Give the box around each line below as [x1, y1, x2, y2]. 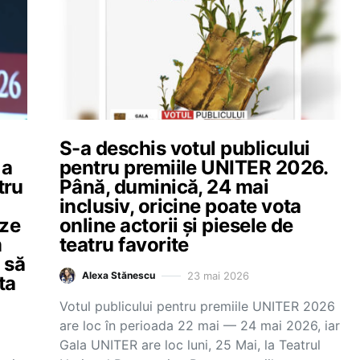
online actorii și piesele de [59, 214, 293, 237]
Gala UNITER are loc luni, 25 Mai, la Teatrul [59, 337, 321, 353]
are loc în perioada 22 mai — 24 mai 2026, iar [59, 317, 340, 333]
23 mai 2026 [187, 268, 249, 282]
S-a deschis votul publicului [59, 137, 310, 160]
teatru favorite [59, 233, 194, 256]
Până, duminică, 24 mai [59, 175, 269, 198]
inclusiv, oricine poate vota [59, 194, 301, 218]
